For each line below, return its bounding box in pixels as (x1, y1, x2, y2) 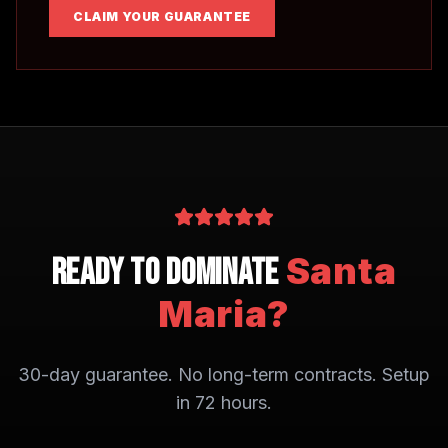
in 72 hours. (176, 392, 272, 413)
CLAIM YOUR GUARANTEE (73, 9, 251, 24)
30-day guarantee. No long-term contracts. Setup (18, 364, 430, 385)
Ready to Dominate (51, 252, 286, 295)
